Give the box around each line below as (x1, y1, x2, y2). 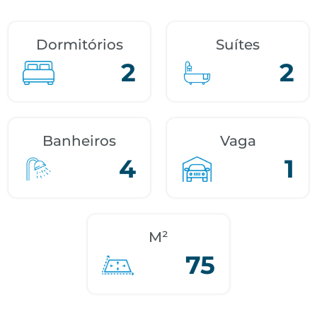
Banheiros (42, 132, 116, 149)
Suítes (216, 36, 260, 53)
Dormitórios (35, 36, 123, 53)
